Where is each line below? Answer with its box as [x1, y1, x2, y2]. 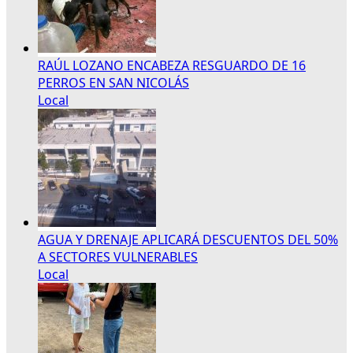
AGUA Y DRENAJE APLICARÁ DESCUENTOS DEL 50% [38, 230, 338, 248]
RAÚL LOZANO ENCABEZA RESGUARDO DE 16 [38, 56, 306, 74]
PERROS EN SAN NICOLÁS [38, 73, 189, 91]
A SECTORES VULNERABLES [38, 247, 198, 266]
